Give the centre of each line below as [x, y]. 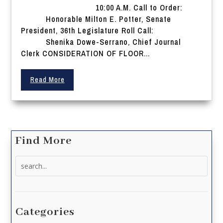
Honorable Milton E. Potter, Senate [96, 19]
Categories [45, 212]
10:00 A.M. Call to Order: [107, 8]
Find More [44, 141]
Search [27, 161]
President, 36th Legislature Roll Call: [103, 31]
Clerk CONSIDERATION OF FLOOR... [86, 54]
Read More [47, 80]
